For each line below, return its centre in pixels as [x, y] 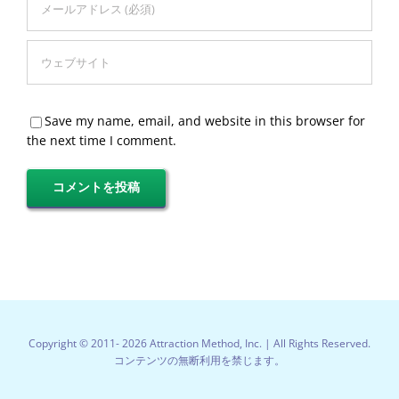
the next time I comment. [102, 140]
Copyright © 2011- [75, 343]
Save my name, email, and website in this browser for [205, 121]
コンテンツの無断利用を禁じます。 [199, 360]
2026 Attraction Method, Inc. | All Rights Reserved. [246, 343]
